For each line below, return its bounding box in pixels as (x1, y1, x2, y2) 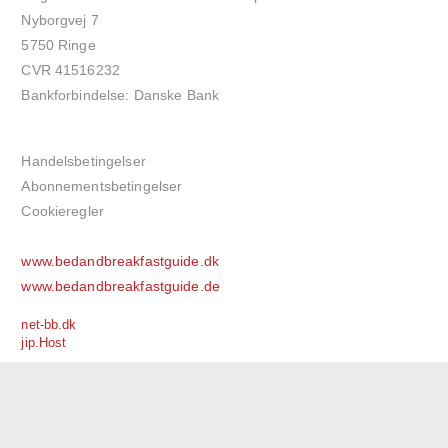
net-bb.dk (21, 317, 77, 333)
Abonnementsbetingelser (21, 178, 183, 195)
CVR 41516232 (21, 61, 120, 78)
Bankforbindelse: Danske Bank (21, 86, 220, 103)
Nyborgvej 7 (21, 11, 99, 28)
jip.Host (21, 335, 67, 351)
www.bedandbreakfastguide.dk (21, 253, 219, 270)
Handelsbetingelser (21, 153, 146, 170)
